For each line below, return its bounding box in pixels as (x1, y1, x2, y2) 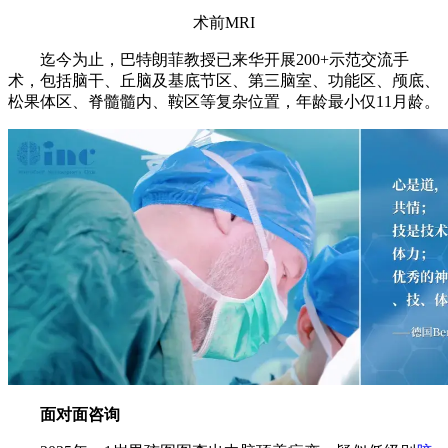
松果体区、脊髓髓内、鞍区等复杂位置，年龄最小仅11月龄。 (8, 92, 440, 110)
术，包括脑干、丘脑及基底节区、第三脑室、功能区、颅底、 (8, 71, 440, 89)
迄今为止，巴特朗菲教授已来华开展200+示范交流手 (8, 50, 409, 68)
